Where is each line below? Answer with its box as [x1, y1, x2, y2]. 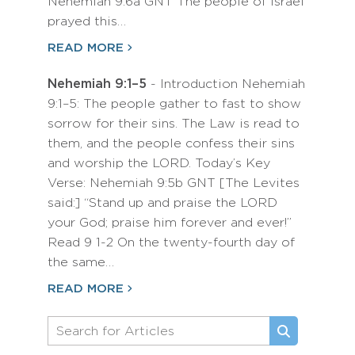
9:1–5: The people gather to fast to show [48, 98, 301, 110]
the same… [48, 257, 114, 269]
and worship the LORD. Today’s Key [48, 158, 270, 170]
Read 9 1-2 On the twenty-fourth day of [48, 237, 295, 249]
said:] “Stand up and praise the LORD [48, 197, 277, 209]
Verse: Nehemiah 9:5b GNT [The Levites [48, 177, 300, 189]
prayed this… [48, 16, 126, 28]
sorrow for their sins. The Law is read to [48, 118, 300, 130]
